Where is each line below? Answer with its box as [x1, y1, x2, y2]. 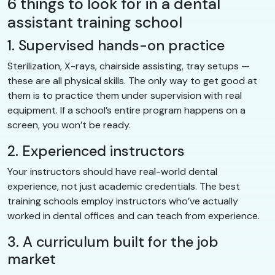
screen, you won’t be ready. [7, 118, 131, 131]
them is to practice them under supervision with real [7, 88, 242, 102]
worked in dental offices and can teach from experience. [7, 209, 260, 222]
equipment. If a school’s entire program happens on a [7, 103, 246, 117]
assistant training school [7, 12, 182, 33]
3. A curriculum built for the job [7, 232, 219, 251]
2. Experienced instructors [7, 141, 185, 160]
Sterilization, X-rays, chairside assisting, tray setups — [7, 59, 250, 72]
